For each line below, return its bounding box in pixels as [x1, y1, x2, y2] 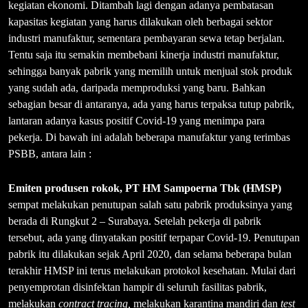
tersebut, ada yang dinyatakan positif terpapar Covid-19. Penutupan [8, 231, 300, 243]
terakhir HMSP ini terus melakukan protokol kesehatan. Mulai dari [8, 264, 296, 276]
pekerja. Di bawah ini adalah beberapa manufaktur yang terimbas [8, 131, 290, 143]
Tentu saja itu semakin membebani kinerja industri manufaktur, [8, 48, 279, 60]
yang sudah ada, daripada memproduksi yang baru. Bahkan [8, 81, 265, 93]
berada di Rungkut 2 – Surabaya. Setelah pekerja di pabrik [8, 214, 261, 227]
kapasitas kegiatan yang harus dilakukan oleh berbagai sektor [8, 15, 272, 27]
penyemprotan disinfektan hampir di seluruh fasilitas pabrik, [8, 280, 267, 293]
